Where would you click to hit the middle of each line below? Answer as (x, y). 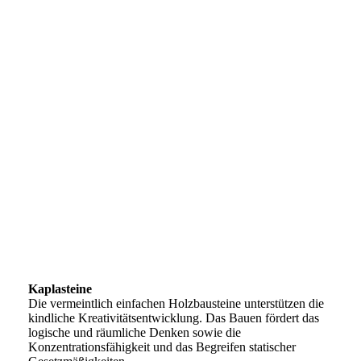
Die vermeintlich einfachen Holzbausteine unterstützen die (176, 304)
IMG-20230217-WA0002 (93, 243)
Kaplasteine (60, 289)
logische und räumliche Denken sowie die (135, 333)
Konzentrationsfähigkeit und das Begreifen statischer (162, 347)
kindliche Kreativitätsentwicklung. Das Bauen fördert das (174, 318)
